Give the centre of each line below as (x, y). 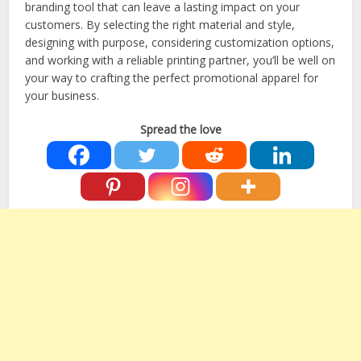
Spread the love (180, 130)
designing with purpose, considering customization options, (180, 43)
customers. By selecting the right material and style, (160, 25)
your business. (62, 96)
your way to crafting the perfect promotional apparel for (172, 78)
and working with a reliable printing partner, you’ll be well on (180, 60)
